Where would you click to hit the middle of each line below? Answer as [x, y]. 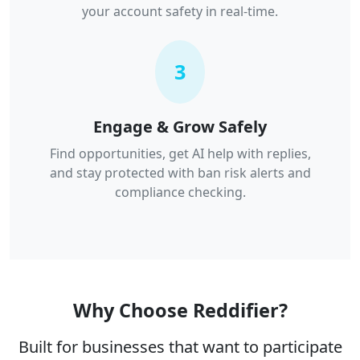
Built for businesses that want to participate [180, 346]
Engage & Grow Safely [180, 126]
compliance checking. [180, 192]
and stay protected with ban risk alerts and [180, 172]
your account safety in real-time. [180, 11]
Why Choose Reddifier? [180, 310]
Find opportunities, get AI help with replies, [180, 153]
